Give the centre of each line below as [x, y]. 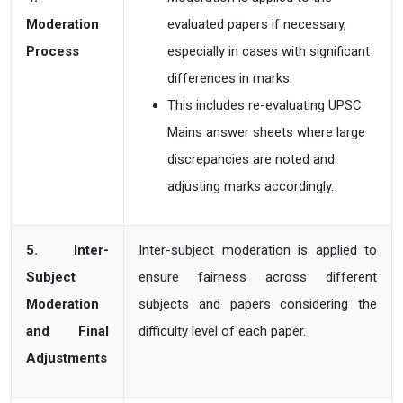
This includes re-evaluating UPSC [264, 105]
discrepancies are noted [240, 159]
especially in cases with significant [269, 51]
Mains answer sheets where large [266, 132]
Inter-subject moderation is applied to [258, 250]
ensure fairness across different [258, 277]
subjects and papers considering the [258, 304]
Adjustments [67, 358]
